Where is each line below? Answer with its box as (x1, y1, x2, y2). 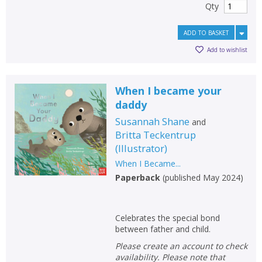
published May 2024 (164, 171, 240, 183)
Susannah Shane (115, 114, 189, 128)
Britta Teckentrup (115, 127, 196, 142)
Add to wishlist (207, 46, 247, 54)
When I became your (115, 83, 222, 98)
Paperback (115, 171, 160, 183)
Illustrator (118, 141, 164, 155)
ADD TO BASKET (184, 28, 229, 37)
